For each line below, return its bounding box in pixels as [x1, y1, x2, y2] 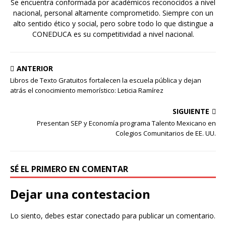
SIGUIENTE [173, 106, 209, 116]
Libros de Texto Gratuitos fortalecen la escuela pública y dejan [10, 75, 201, 85]
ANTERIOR [17, 63, 53, 73]
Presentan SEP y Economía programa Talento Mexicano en [37, 118, 216, 128]
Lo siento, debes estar [10, 210, 85, 220]
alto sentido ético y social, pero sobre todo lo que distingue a [13, 18, 213, 28]
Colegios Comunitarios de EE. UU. [116, 128, 216, 138]
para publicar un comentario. [120, 210, 215, 220]
